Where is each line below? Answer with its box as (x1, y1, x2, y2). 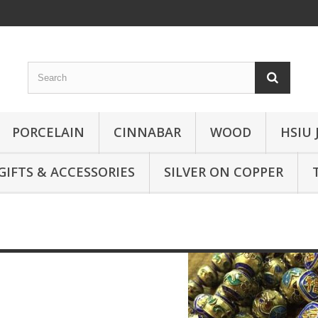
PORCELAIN (12, 124, 84, 141)
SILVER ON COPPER (164, 163, 283, 180)
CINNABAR (114, 124, 181, 141)
